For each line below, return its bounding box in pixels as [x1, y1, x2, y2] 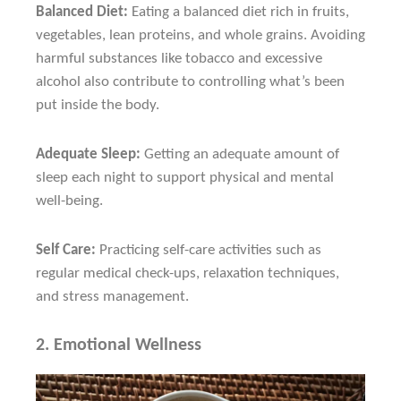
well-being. [36, 192, 103, 209]
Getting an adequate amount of [141, 146, 339, 162]
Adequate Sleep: [36, 146, 141, 162]
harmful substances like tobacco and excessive [36, 50, 322, 66]
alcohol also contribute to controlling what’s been [36, 73, 345, 90]
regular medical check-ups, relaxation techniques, [36, 265, 339, 281]
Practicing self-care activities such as [96, 242, 321, 258]
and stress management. [36, 288, 189, 304]
